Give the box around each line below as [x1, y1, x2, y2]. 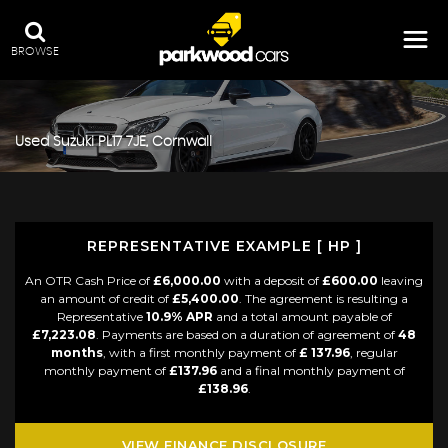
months [50, 345, 103, 361]
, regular [349, 345, 398, 361]
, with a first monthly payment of [102, 345, 299, 361]
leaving [378, 273, 423, 289]
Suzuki [53, 134, 94, 149]
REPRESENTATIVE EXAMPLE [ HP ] [86, 237, 362, 256]
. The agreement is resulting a [239, 291, 408, 307]
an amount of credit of [40, 291, 172, 307]
